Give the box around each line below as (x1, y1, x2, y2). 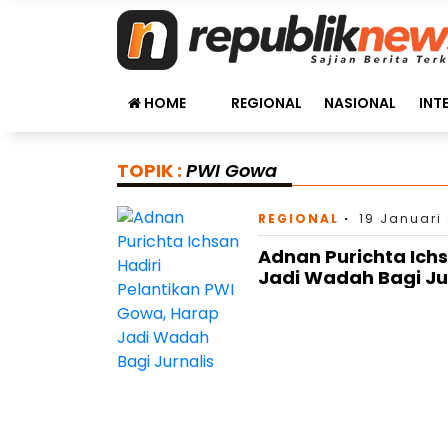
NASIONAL (324, 93, 397, 113)
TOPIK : (117, 158, 186, 183)
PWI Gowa (186, 158, 277, 183)
